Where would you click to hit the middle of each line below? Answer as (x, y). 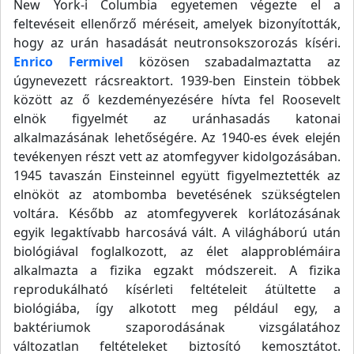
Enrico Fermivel (68, 62)
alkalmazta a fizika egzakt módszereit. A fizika (177, 270)
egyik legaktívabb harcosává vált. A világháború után (177, 232)
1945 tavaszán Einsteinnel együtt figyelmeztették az (177, 175)
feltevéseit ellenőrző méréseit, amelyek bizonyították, (177, 24)
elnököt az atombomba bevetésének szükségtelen (177, 194)
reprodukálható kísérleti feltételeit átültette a (177, 289)
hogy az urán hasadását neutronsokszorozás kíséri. (177, 43)
